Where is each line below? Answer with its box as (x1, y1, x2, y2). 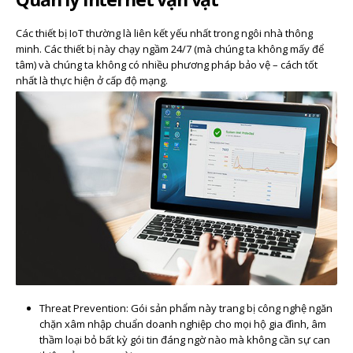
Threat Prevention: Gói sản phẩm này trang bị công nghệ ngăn (39, 300, 333, 315)
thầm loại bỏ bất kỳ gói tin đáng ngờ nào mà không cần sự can (39, 332, 330, 347)
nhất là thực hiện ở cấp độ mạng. (16, 72, 168, 87)
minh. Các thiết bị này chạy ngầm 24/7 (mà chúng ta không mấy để (16, 41, 324, 56)
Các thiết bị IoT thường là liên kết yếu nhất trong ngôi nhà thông (16, 25, 313, 40)
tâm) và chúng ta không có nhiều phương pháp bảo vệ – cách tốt (16, 57, 318, 72)
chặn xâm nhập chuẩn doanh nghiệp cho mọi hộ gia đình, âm (39, 316, 326, 331)
